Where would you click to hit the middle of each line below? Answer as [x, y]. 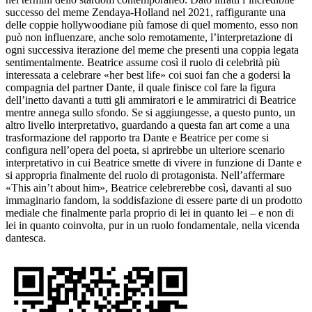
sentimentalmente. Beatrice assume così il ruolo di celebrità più [143, 62]
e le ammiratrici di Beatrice [236, 100]
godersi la [268, 75]
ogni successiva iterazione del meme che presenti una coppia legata [152, 49]
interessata [28, 75]
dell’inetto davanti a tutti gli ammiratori [91, 100]
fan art [224, 125]
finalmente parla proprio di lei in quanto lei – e [162, 212]
